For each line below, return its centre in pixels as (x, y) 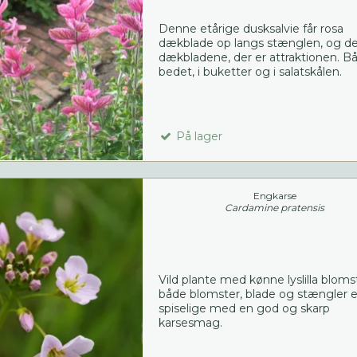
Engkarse (275, 196)
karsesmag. (190, 323)
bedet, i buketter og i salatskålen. (250, 72)
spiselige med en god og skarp (244, 309)
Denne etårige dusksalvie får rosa (251, 29)
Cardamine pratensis (275, 208)
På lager (197, 137)
